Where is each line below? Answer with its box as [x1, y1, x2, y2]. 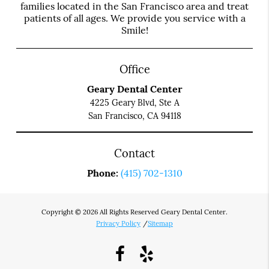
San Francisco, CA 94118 [88, 110, 181, 121]
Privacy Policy [96, 219, 141, 228]
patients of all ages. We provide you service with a [23, 11, 246, 24]
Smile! [121, 23, 148, 36]
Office [119, 62, 150, 76]
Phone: [86, 166, 121, 179]
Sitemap [148, 219, 173, 228]
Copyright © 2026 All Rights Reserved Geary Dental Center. [41, 207, 228, 216]
